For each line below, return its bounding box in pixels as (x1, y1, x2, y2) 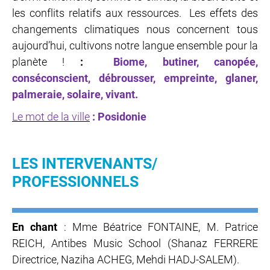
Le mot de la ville (12, 110, 90, 123)
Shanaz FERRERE (171, 236, 259, 250)
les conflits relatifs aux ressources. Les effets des (12, 6, 258, 19)
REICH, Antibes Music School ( (12, 236, 172, 250)
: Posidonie (90, 110, 146, 123)
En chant (12, 220, 58, 233)
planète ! (12, 55, 80, 68)
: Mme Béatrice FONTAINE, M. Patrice (57, 220, 259, 233)
